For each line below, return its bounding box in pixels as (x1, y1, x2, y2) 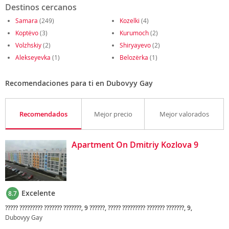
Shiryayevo (120, 41, 151, 49)
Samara (15, 16, 38, 25)
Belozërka (120, 53, 148, 61)
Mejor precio (94, 109, 132, 119)
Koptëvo (15, 29, 38, 37)
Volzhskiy (15, 41, 41, 49)
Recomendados (19, 109, 67, 119)
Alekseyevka (15, 53, 51, 61)
